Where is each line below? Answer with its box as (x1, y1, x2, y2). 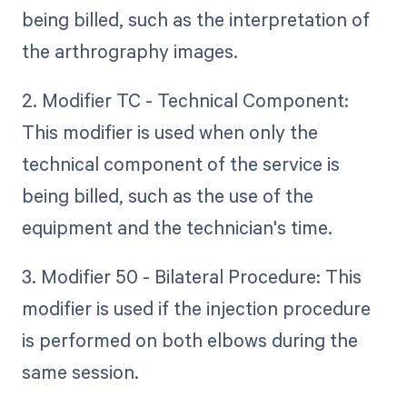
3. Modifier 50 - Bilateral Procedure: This (21, 263, 362, 290)
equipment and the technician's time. (21, 213, 333, 240)
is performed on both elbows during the (21, 327, 358, 353)
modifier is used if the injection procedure (21, 295, 371, 322)
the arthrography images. (21, 37, 238, 64)
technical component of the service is (21, 150, 340, 176)
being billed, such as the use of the (21, 182, 313, 208)
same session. (21, 359, 139, 385)
